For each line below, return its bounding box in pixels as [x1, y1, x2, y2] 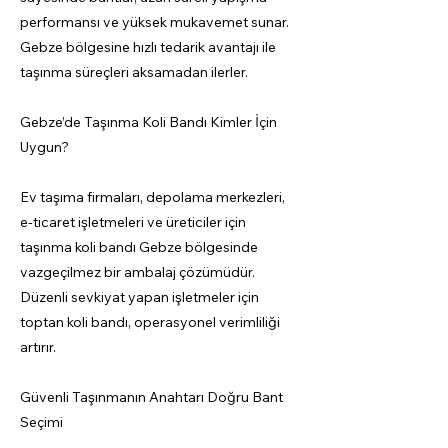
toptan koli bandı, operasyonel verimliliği [20, 313, 280, 331]
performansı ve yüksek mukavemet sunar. [20, 13, 289, 31]
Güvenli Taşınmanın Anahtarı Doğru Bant [20, 388, 283, 406]
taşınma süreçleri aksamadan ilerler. [20, 63, 248, 81]
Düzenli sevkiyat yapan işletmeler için [20, 288, 259, 306]
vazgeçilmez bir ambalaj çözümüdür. [20, 263, 255, 281]
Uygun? [20, 138, 69, 156]
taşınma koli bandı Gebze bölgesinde [20, 238, 258, 256]
